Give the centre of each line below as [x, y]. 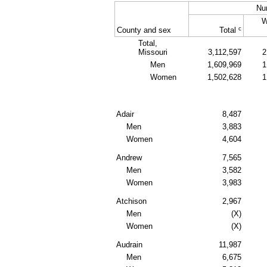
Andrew [129, 158]
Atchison [131, 201]
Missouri [153, 52]
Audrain [129, 245]
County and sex [144, 30]
